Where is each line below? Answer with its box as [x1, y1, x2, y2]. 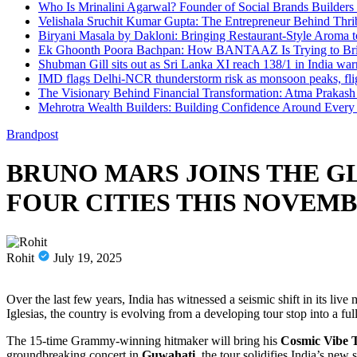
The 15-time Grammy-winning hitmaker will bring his [6, 333, 280, 347]
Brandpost [6, 127, 58, 141]
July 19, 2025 [53, 250, 122, 265]
